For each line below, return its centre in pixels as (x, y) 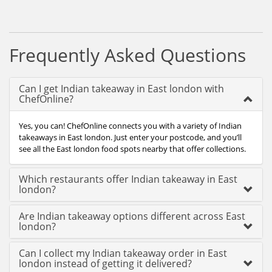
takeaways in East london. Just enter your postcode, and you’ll (130, 137)
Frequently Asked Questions (127, 55)
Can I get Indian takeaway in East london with (121, 89)
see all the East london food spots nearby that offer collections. (132, 149)
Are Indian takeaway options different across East (132, 216)
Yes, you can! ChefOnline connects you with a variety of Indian (130, 126)
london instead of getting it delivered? (105, 263)
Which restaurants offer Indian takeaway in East (128, 179)
